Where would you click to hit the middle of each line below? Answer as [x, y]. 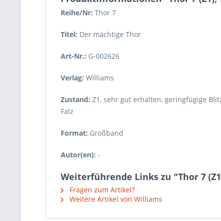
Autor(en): [78, 155]
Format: [74, 133]
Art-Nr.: [74, 56]
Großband [107, 133]
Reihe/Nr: [77, 13]
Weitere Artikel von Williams [115, 199]
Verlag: [72, 78]
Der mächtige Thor [110, 34]
